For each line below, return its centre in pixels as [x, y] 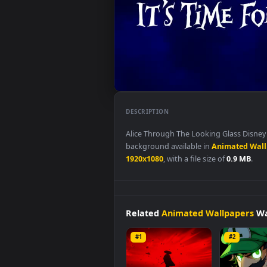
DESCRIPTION [164, 154]
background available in [187, 193]
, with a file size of [217, 206]
